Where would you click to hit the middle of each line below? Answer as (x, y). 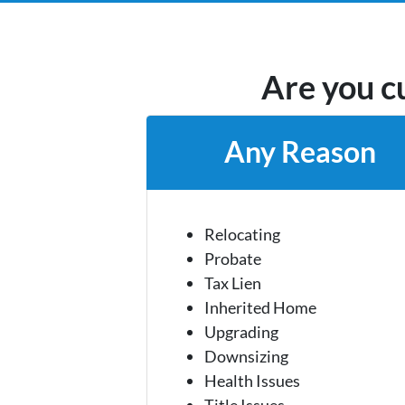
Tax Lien (232, 283)
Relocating (242, 234)
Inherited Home (260, 307)
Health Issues (252, 380)
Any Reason (300, 152)
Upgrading (241, 331)
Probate (232, 258)
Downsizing (246, 356)
